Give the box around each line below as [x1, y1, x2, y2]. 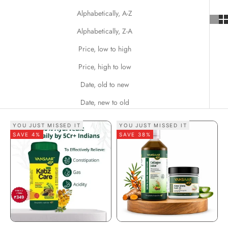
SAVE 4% [13, 131, 41, 137]
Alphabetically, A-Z [77, 8, 132, 18]
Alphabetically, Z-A [77, 25, 132, 36]
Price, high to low [78, 61, 131, 72]
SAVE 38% [119, 131, 151, 137]
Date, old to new [80, 79, 129, 90]
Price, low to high [78, 43, 131, 54]
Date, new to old [80, 97, 129, 107]
